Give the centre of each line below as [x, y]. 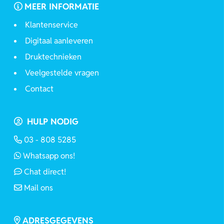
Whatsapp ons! [49, 155]
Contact [39, 88]
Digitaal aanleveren [59, 40]
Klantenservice [51, 24]
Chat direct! [45, 171]
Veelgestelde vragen [62, 72]
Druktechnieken [53, 56]
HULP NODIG [51, 121]
